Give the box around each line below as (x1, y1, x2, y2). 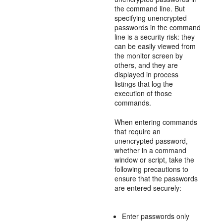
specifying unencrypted (114, 13, 187, 23)
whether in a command (114, 145, 187, 155)
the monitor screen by (114, 51, 183, 60)
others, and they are (114, 60, 178, 70)
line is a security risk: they (114, 32, 195, 42)
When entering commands (114, 117, 198, 127)
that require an (114, 126, 161, 136)
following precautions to (114, 164, 189, 174)
